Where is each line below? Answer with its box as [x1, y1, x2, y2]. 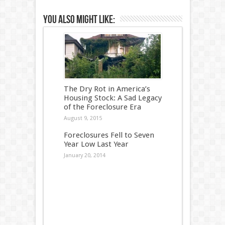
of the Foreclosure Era [63, 102, 141, 111]
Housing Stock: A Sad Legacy [63, 93, 162, 102]
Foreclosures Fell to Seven [63, 131, 154, 140]
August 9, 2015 [63, 115, 102, 122]
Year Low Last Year [63, 140, 129, 149]
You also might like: [43, 13, 115, 27]
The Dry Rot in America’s [63, 84, 150, 93]
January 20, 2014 [63, 152, 105, 159]
